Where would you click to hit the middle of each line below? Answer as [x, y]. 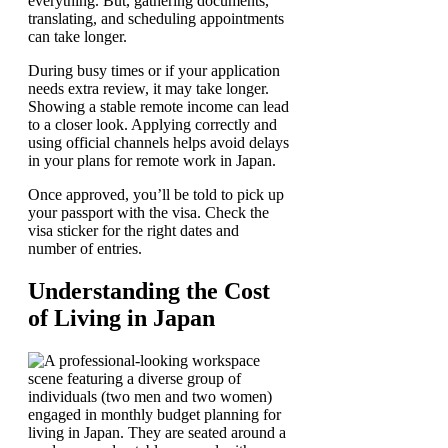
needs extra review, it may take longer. [148, 88]
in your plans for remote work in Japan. [152, 160]
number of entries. [85, 248]
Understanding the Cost [149, 290]
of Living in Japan [121, 317]
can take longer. [77, 36]
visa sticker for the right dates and [133, 230]
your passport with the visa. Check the [148, 212]
